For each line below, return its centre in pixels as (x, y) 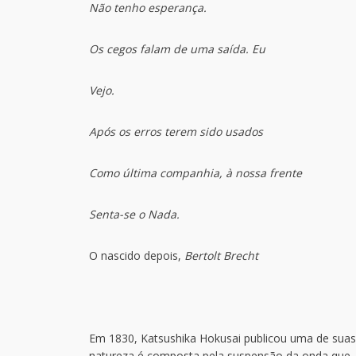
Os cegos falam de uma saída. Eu (177, 49)
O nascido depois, (135, 255)
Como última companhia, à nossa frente (195, 173)
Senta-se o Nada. (134, 214)
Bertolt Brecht (220, 255)
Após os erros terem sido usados (176, 132)
